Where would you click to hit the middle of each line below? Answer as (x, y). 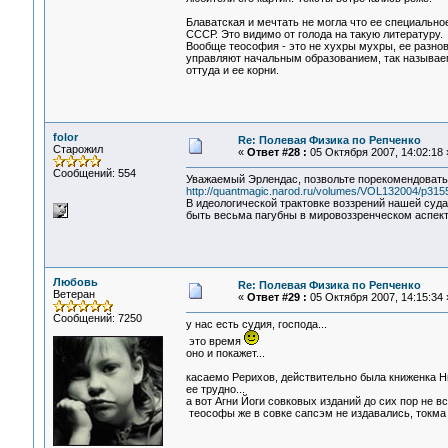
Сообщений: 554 (94, 173)
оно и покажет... (225, 353)
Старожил (77, 149)
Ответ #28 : (276, 152)
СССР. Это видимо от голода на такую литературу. (314, 34)
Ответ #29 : (276, 297)
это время (214, 341)
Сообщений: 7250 (97, 318)
